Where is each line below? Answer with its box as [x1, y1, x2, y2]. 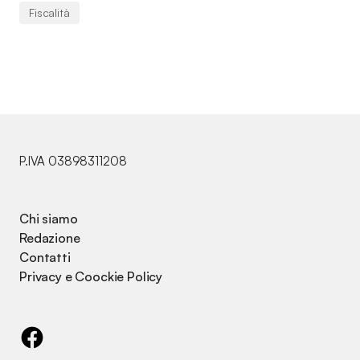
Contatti [19, 249, 71, 265]
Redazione [19, 230, 80, 246]
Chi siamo [19, 211, 78, 227]
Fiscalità [29, 6, 70, 19]
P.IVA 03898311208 [19, 153, 127, 169]
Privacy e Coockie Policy [19, 268, 163, 284]
